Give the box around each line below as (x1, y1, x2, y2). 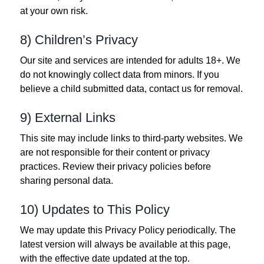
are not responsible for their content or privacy (20, 147, 210, 157)
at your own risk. (20, 5, 88, 16)
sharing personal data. (20, 175, 113, 186)
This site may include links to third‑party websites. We (20, 133, 243, 143)
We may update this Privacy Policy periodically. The (20, 225, 236, 235)
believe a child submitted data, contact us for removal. (20, 83, 243, 94)
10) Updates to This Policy (20, 202, 170, 217)
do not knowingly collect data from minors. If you (20, 69, 219, 80)
